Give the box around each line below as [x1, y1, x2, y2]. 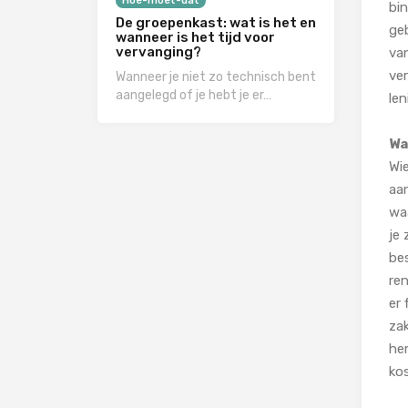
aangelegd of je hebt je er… [116, 87, 271, 103]
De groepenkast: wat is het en [116, 14, 316, 31]
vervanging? [116, 43, 201, 60]
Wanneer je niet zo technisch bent [116, 68, 316, 85]
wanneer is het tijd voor [116, 28, 275, 46]
